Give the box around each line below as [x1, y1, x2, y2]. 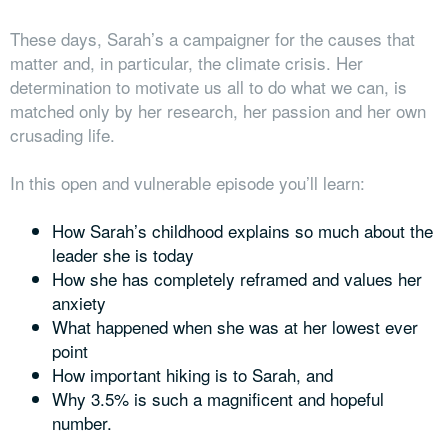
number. [52, 409, 117, 435]
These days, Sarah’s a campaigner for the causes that [10, 25, 415, 51]
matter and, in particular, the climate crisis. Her [10, 49, 363, 75]
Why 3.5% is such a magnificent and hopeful [52, 385, 384, 411]
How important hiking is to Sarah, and [52, 361, 333, 387]
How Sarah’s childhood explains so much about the [52, 217, 433, 243]
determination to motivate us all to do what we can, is [10, 73, 407, 99]
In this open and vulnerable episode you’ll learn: [10, 169, 365, 195]
